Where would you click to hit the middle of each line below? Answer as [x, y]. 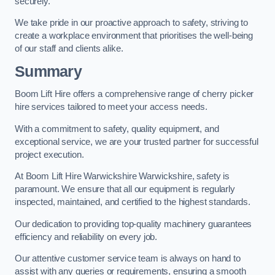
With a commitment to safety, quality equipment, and [117, 129]
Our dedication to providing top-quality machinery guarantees [134, 224]
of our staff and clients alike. [69, 49]
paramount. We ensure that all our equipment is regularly [125, 189]
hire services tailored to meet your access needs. [111, 107]
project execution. [49, 154]
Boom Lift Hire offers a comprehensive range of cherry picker [134, 94]
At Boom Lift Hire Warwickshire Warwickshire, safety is [122, 176]
